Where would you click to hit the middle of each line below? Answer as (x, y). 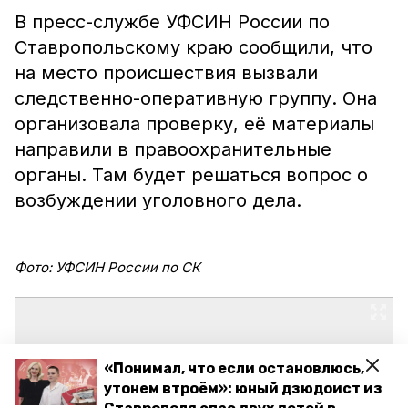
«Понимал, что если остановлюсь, (234, 368)
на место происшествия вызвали (166, 73)
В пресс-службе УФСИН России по (172, 22)
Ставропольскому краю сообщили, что (194, 47)
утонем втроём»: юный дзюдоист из (243, 388)
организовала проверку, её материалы (194, 124)
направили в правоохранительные (173, 149)
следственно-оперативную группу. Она (196, 98)
